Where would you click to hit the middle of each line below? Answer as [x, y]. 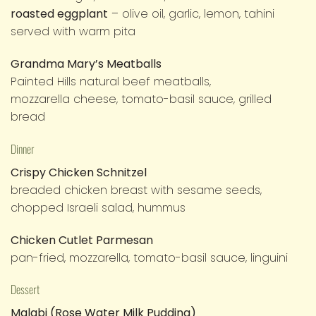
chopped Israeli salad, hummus [98, 207]
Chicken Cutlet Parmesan [82, 240]
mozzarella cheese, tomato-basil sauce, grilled [141, 99]
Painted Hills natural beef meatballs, [111, 81]
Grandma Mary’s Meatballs [86, 63]
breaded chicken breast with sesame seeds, [136, 190]
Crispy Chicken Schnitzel [79, 172]
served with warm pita [73, 32]
